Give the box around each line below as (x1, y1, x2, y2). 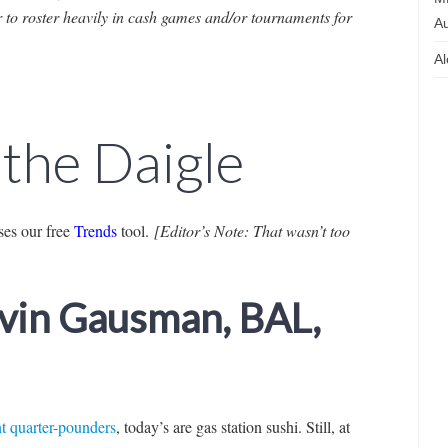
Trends (73, 219, 117, 241)
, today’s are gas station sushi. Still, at (115, 415, 350, 437)
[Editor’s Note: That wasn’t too (153, 219, 350, 241)
